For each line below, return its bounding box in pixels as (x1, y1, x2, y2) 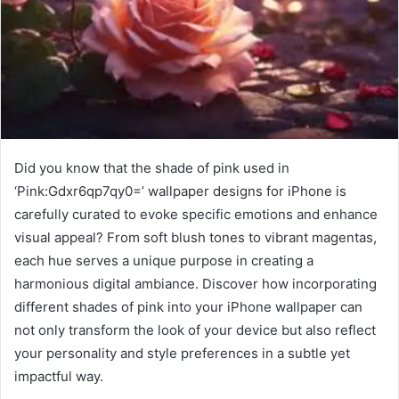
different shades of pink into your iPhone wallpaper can (14, 297, 362, 315)
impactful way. (14, 367, 103, 385)
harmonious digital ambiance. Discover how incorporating (14, 274, 377, 292)
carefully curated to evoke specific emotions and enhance (14, 205, 378, 223)
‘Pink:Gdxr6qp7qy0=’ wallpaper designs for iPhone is (14, 182, 346, 199)
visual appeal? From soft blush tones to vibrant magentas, (14, 228, 377, 246)
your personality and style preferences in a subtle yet (14, 344, 350, 362)
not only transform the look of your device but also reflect (14, 321, 376, 338)
